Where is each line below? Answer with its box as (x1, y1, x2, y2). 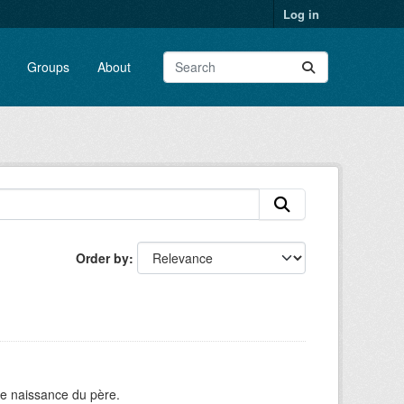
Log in (283, 5, 319, 23)
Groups (26, 58, 69, 76)
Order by (76, 249, 129, 267)
